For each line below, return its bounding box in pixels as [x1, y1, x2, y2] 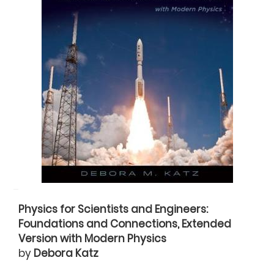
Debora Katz [34, 246, 99, 261]
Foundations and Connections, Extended [18, 217, 232, 232]
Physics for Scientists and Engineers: [18, 202, 209, 217]
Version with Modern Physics [18, 231, 167, 246]
